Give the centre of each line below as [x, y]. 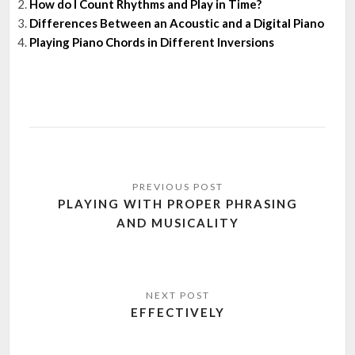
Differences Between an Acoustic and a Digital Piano [177, 23]
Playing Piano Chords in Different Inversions [152, 42]
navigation [81, 200]
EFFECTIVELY [177, 312]
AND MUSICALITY [177, 222]
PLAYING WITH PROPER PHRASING [177, 203]
